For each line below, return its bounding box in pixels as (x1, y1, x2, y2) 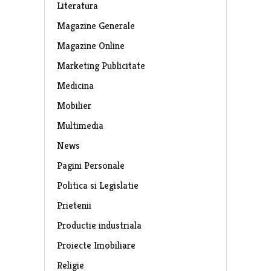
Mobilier (56, 99, 91, 112)
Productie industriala (56, 218, 142, 232)
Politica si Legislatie (56, 178, 139, 192)
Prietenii (56, 198, 91, 212)
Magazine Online (56, 39, 125, 52)
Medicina (56, 79, 94, 92)
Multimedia (56, 119, 103, 132)
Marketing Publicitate (56, 59, 145, 72)
